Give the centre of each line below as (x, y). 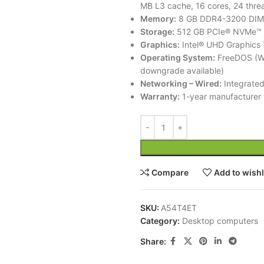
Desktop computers (220, 221)
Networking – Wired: (181, 83)
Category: (160, 221)
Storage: (157, 32)
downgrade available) (182, 70)
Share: (153, 241)
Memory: (158, 19)
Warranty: (160, 96)
